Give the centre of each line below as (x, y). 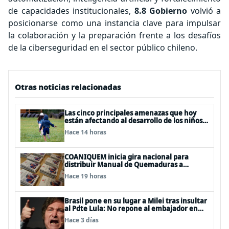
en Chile (78, 128)
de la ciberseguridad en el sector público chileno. (103, 48)
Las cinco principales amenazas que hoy (130, 113)
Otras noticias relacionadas (68, 87)
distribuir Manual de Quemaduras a (124, 165)
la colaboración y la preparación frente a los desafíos (114, 35)
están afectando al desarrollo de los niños (133, 121)
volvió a (204, 11)
